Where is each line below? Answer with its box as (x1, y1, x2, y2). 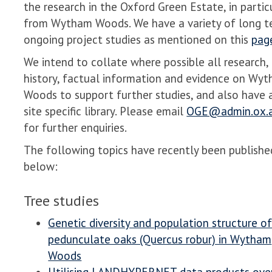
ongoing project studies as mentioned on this (24, 32, 252, 47)
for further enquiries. (24, 120, 127, 135)
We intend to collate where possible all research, (24, 55, 269, 70)
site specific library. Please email (24, 104, 187, 119)
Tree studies (24, 191, 100, 211)
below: (24, 159, 61, 174)
